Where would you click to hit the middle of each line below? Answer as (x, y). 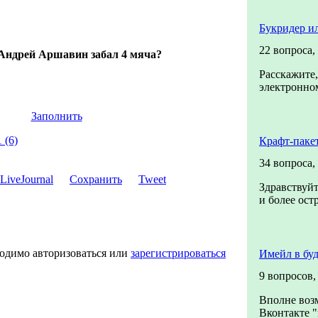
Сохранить (96, 179)
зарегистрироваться (178, 253)
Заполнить (56, 116)
